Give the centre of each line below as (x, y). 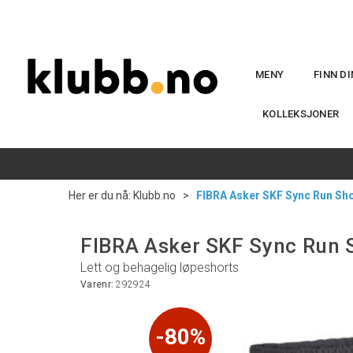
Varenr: (98, 284)
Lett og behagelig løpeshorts (160, 268)
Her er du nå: (100, 195)
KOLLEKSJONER (301, 114)
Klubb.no (154, 195)
